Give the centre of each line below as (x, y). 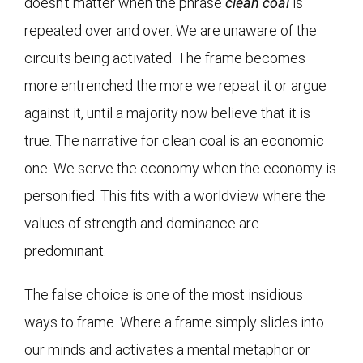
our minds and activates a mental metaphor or (167, 349)
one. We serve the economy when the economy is (180, 168)
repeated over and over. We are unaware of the (171, 30)
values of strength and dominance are (142, 223)
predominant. (65, 250)
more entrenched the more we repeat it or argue (175, 85)
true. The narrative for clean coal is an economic (174, 140)
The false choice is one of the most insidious (164, 294)
